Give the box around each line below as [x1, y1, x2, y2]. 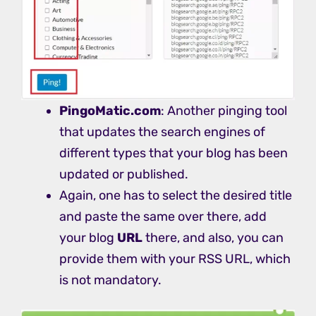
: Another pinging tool [161, 102, 287, 119]
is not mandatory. [59, 272, 164, 288]
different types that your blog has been [59, 145, 288, 161]
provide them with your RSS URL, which [59, 250, 291, 267]
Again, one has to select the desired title [59, 187, 292, 203]
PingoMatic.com [59, 102, 161, 119]
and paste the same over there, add [59, 208, 267, 224]
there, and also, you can [145, 229, 284, 245]
